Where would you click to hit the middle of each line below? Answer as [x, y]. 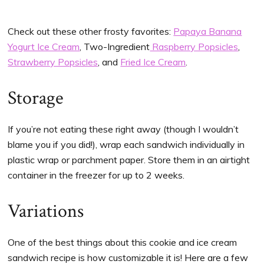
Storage [36, 98]
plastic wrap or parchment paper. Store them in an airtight [129, 159]
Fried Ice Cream [153, 62]
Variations [46, 211]
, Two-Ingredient [115, 46]
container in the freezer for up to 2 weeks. [96, 175]
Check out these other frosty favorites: [91, 31]
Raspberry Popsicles [194, 46]
